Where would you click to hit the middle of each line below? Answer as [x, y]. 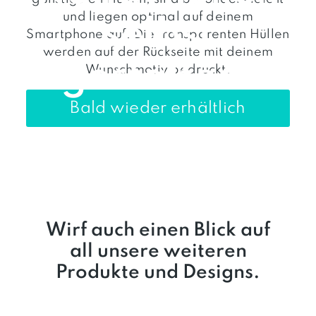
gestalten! [158, 77]
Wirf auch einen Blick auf [158, 230]
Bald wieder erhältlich [158, 108]
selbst [158, 35]
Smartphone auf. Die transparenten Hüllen [158, 34]
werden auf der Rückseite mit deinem [158, 52]
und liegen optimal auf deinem [158, 17]
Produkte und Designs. [158, 272]
